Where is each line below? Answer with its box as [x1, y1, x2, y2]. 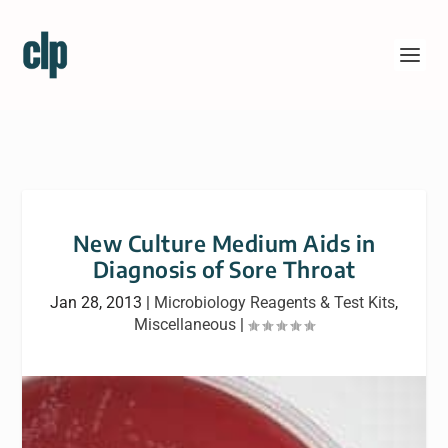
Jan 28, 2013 [50, 293, 142, 312]
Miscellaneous [134, 315, 236, 334]
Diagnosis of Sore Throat [92, 255, 356, 283]
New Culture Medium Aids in [72, 229, 376, 257]
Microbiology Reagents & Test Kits [154, 293, 395, 312]
